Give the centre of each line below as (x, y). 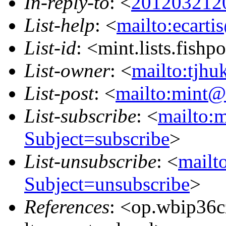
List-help (60, 25)
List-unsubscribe (90, 161)
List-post (59, 93)
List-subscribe (80, 116)
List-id (50, 47)
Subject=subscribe (97, 138)
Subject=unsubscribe (107, 184)
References (67, 206)
